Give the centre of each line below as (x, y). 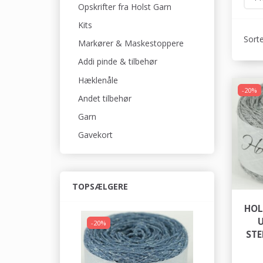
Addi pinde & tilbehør (118, 62)
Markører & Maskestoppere (131, 43)
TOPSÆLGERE (100, 186)
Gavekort (95, 135)
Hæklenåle (98, 80)
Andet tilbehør (105, 98)
